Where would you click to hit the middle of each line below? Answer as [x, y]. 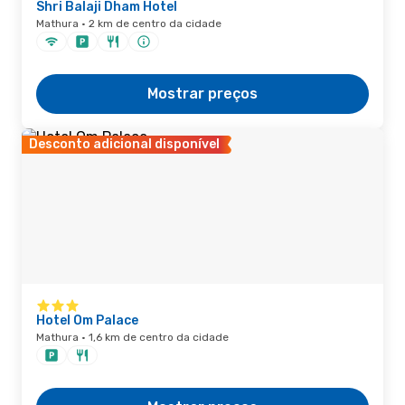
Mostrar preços [202, 94]
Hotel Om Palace [87, 320]
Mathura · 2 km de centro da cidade [129, 24]
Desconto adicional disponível [124, 144]
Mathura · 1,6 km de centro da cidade [132, 337]
